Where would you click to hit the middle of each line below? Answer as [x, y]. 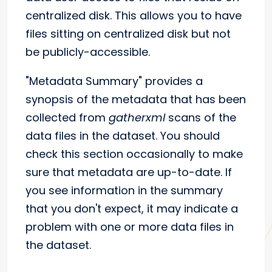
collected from [67, 118]
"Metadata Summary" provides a [114, 81]
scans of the [201, 118]
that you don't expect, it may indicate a [132, 209]
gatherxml [137, 118]
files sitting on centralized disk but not [128, 34]
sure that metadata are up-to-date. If [129, 172]
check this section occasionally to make [134, 154]
